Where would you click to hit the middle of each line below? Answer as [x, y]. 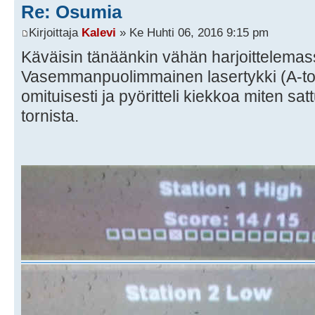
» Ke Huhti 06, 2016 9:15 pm [192, 33]
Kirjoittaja [55, 33]
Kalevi [99, 33]
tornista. [50, 116]
